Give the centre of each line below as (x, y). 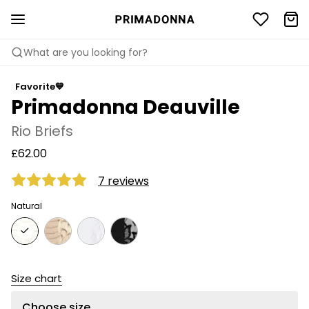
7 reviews (123, 181)
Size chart (37, 278)
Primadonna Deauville (126, 107)
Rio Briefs (42, 131)
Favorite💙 (40, 87)
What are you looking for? (86, 52)
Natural (27, 206)
